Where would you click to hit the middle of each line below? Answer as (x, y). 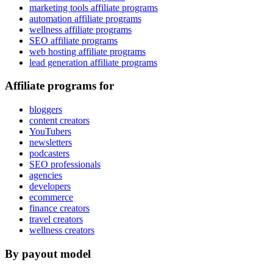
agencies (46, 175)
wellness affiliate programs (80, 29)
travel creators (56, 219)
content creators (59, 121)
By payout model (48, 253)
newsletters (51, 143)
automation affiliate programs (85, 18)
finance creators (59, 208)
